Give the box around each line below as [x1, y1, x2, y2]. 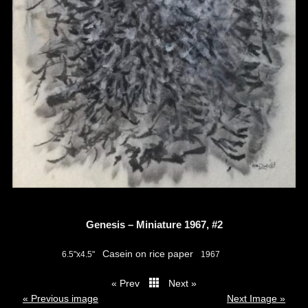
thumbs [69, 279, 102, 290]
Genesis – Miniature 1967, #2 [85, 219, 223, 230]
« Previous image [22, 293, 98, 304]
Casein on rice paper [102, 248, 193, 259]
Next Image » [227, 293, 286, 304]
